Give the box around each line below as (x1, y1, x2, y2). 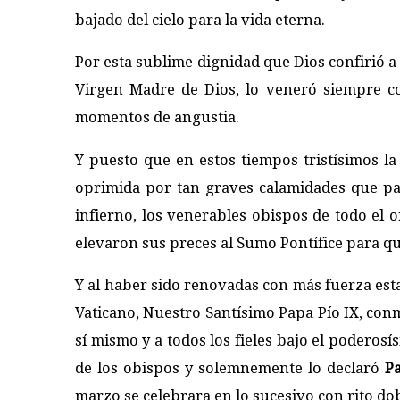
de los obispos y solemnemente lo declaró (75, 360, 385, 378)
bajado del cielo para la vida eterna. (75, 11, 325, 29)
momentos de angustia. (75, 109, 239, 127)
